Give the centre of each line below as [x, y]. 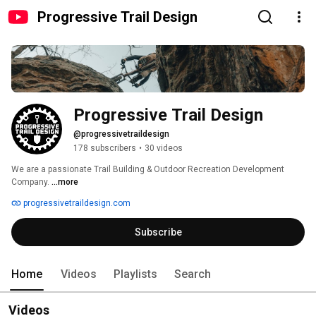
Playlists [135, 274]
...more [65, 182]
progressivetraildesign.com [76, 203]
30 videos [164, 148]
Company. [31, 182]
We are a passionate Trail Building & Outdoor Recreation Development [148, 170]
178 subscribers [105, 148]
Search [193, 274]
